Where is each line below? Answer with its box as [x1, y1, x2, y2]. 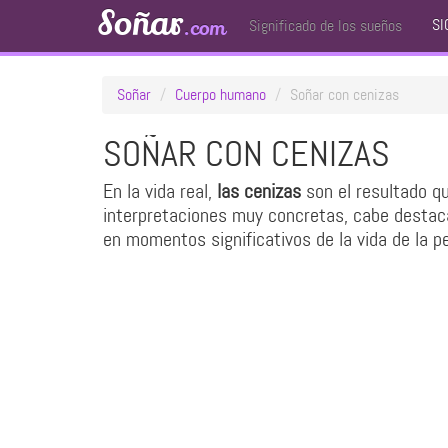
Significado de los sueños [249, 15, 402, 36]
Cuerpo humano [175, 84, 266, 105]
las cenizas [217, 178, 301, 204]
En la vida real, [103, 178, 217, 204]
